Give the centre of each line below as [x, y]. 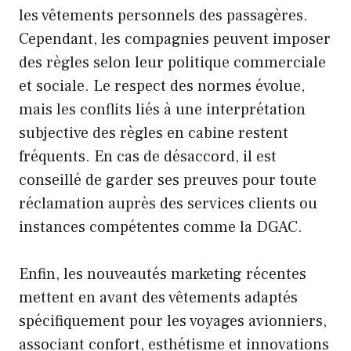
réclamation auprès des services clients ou [168, 204]
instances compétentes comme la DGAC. [161, 228]
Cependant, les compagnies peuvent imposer [175, 40]
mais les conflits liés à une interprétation [162, 110]
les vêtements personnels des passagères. [163, 16]
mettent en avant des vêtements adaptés [158, 298]
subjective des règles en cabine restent [154, 134]
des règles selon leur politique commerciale [172, 63]
